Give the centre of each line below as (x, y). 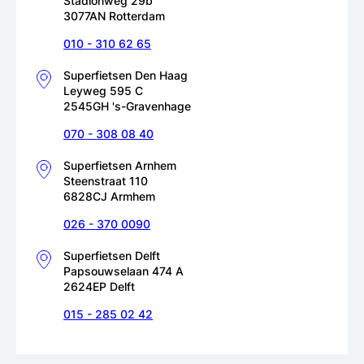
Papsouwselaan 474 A (123, 271)
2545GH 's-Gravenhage (127, 106)
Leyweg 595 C (103, 90)
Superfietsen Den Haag (126, 75)
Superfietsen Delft (112, 255)
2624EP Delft (99, 286)
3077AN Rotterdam (114, 15)
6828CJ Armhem (109, 196)
